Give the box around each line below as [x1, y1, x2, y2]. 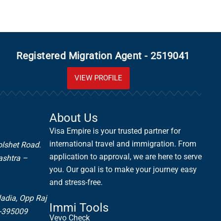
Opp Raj [17, 193, 47, 203]
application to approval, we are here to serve [49, 152, 202, 162]
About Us [49, 111, 98, 125]
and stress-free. [49, 178, 103, 187]
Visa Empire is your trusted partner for [49, 126, 181, 136]
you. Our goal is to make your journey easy [49, 165, 197, 175]
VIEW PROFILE [74, 74, 122, 83]
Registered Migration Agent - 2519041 [16, 50, 190, 62]
